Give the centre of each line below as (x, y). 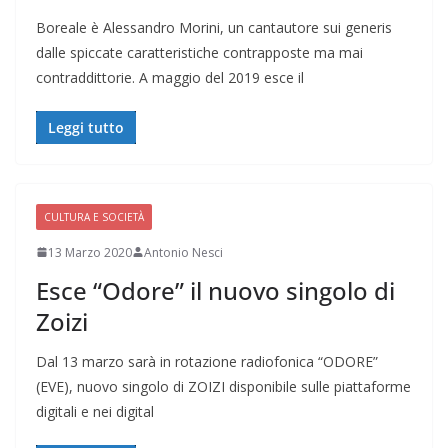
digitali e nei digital (95, 411)
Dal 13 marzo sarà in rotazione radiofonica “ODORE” (207, 361)
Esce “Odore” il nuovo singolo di (215, 290)
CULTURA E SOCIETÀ (94, 216)
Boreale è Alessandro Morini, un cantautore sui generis (214, 27)
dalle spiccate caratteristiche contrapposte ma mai (199, 52)
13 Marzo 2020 (90, 252)
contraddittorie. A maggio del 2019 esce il (170, 77)
